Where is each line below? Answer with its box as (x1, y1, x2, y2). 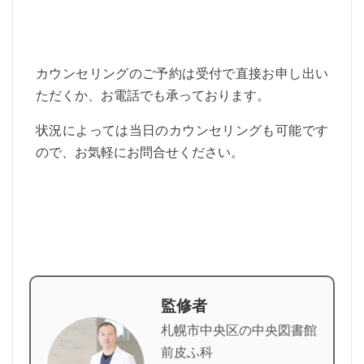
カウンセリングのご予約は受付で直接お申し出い (36, 67, 328, 80)
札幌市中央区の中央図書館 (161, 323, 317, 337)
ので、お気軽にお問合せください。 (36, 145, 244, 159)
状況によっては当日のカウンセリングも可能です (36, 123, 328, 137)
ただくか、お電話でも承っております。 (36, 89, 270, 102)
